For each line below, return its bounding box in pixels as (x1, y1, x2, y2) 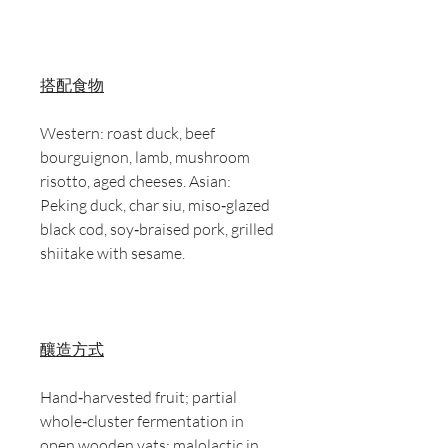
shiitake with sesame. (40, 243, 185, 264)
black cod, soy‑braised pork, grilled (40, 219, 274, 240)
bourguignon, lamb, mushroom (40, 147, 250, 168)
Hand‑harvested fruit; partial (40, 387, 237, 408)
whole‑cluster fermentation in (40, 411, 244, 432)
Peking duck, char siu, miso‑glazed (40, 195, 270, 216)
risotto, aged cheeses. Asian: (40, 171, 231, 192)
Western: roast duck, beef (40, 123, 215, 144)
